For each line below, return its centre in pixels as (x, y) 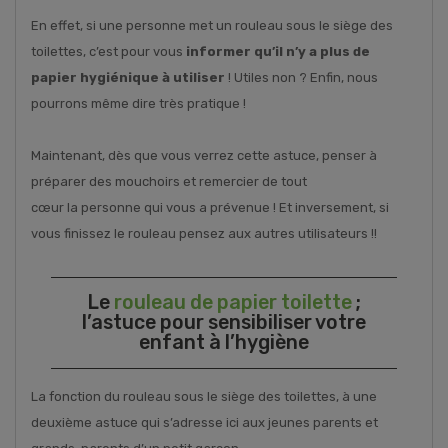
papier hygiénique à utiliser (128, 77)
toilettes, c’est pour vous (108, 51)
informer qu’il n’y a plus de (278, 51)
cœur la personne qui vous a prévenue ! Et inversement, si (210, 207)
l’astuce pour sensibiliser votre (224, 322)
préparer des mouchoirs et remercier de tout (169, 181)
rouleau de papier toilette (233, 302)
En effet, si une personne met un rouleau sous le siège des (212, 25)
